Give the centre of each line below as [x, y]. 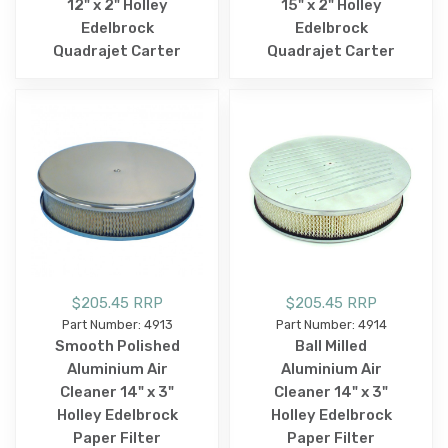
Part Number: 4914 [331, 325]
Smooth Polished [117, 346]
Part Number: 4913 [117, 325]
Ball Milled [331, 346]
